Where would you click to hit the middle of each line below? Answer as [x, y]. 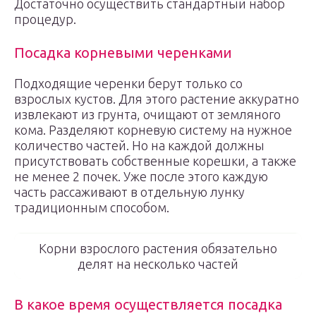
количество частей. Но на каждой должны [139, 145]
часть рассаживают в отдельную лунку [129, 192]
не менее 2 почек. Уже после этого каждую [141, 176]
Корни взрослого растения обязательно [158, 248]
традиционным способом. [92, 207]
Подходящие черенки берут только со [128, 83]
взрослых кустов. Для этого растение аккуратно [157, 99]
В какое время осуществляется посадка [148, 304]
